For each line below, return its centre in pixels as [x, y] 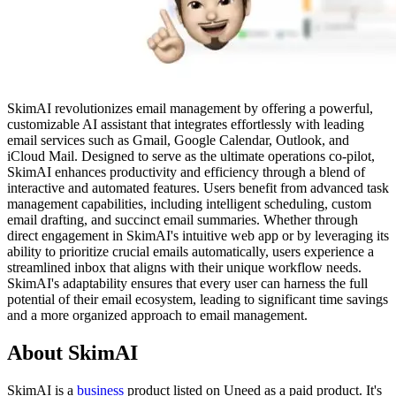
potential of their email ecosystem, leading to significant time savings [198, 299]
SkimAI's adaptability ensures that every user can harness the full [187, 283]
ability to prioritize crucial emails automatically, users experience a [190, 251]
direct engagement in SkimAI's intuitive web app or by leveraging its [198, 235]
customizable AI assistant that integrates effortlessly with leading [186, 124]
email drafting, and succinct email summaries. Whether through [183, 219]
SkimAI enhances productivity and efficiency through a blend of [186, 171]
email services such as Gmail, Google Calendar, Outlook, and [178, 140]
